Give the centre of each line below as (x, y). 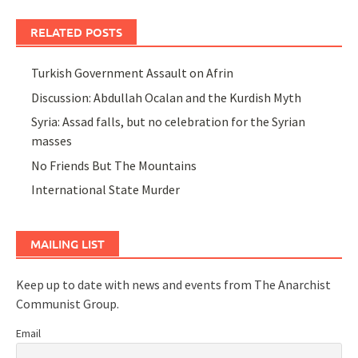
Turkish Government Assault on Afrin (133, 73)
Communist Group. (68, 303)
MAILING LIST (68, 243)
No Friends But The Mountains (114, 165)
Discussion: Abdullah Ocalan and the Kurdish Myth (167, 97)
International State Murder (106, 189)
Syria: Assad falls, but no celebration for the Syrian (169, 122)
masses (52, 141)
